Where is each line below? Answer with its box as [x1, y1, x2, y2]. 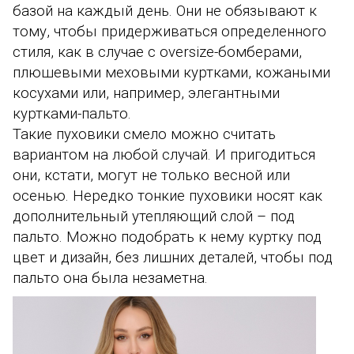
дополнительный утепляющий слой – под [13, 208, 295, 226]
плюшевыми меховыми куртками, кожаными [13, 64, 330, 82]
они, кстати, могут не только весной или [13, 167, 290, 185]
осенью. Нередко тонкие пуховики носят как [13, 187, 322, 205]
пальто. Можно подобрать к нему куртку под [13, 228, 322, 247]
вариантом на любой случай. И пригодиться [13, 146, 315, 164]
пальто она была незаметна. [13, 269, 208, 288]
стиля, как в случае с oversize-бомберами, [13, 43, 302, 62]
